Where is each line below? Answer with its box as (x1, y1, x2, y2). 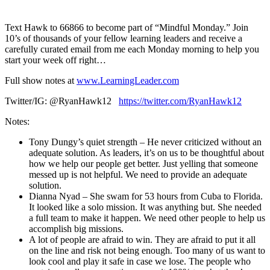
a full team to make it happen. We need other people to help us (29, 212, 265, 223)
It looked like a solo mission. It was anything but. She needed (29, 201, 262, 212)
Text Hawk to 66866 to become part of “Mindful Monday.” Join (5, 22, 248, 33)
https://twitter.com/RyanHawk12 (119, 95, 242, 106)
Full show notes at (5, 75, 77, 86)
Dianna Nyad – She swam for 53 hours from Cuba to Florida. (29, 190, 263, 201)
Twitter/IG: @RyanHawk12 (5, 95, 119, 106)
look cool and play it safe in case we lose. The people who (29, 256, 251, 266)
